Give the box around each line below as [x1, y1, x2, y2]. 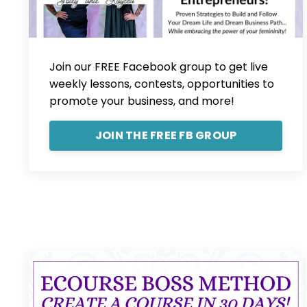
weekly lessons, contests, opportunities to [49, 76, 274, 93]
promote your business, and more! [49, 93, 234, 110]
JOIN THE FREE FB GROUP [95, 127, 237, 144]
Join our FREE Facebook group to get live [49, 59, 268, 75]
